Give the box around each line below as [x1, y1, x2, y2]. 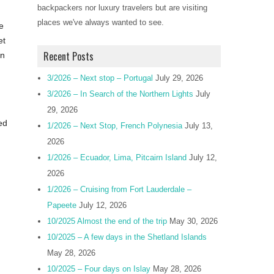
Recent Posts [43, 49, 94, 64]
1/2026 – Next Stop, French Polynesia [47, 121, 182, 130]
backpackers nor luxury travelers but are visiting [37, 3, 207, 12]
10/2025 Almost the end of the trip [47, 217, 167, 226]
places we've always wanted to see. [37, 18, 164, 27]
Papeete [47, 201, 76, 210]
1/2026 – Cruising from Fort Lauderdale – [47, 185, 191, 194]
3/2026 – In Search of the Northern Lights [47, 89, 193, 98]
